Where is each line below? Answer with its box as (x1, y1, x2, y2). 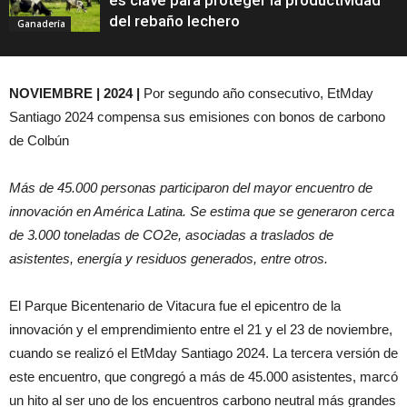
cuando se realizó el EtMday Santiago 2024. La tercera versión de (9, 345, 398, 362)
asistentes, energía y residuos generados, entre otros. (9, 251, 332, 267)
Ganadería (15, 17, 65, 31)
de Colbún (9, 133, 73, 149)
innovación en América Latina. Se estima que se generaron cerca (9, 203, 394, 220)
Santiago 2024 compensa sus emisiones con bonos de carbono (9, 109, 385, 125)
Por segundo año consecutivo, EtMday (144, 85, 373, 102)
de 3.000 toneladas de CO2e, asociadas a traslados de (9, 227, 333, 243)
